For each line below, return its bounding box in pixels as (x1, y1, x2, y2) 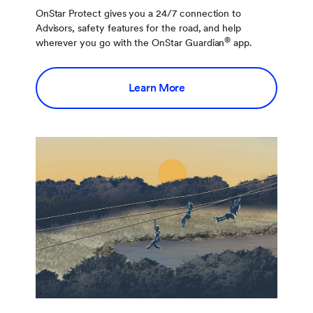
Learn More (128, 81, 185, 95)
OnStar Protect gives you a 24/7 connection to (35, 8, 242, 20)
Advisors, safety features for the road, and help (35, 22, 241, 34)
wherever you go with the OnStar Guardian (35, 37, 225, 49)
